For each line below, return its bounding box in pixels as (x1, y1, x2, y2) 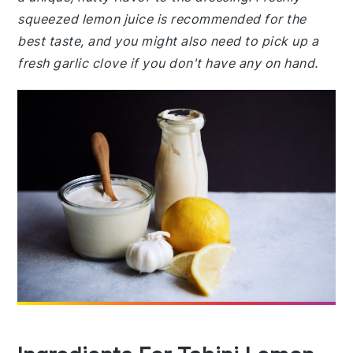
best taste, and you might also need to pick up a (17, 33, 319, 49)
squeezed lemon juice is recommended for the (17, 11, 307, 27)
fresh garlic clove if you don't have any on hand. (17, 55, 318, 71)
